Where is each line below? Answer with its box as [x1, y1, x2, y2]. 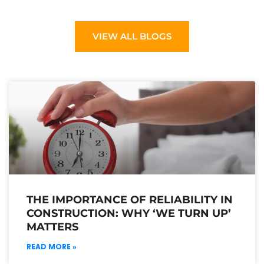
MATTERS [27, 220, 78, 233]
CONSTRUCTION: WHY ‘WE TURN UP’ [27, 206, 231, 220]
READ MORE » [27, 241, 77, 252]
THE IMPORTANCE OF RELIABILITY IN [27, 193, 233, 206]
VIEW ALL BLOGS [93, 31, 171, 42]
